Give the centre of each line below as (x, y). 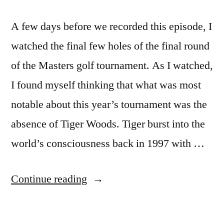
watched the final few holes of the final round (110, 46)
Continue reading (49, 179)
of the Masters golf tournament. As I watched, (112, 65)
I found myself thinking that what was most (106, 85)
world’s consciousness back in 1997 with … (108, 143)
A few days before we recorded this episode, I (111, 26)
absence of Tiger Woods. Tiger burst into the (108, 124)
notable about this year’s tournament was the (109, 104)
